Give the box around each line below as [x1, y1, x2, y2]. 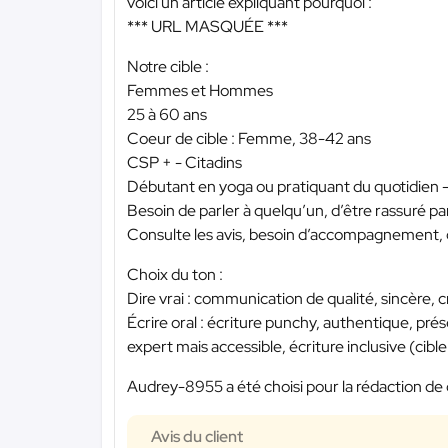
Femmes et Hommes [127, 79, 273, 101]
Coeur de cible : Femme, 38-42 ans [127, 127, 371, 149]
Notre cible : [127, 55, 209, 77]
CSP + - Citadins [127, 151, 242, 173]
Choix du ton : [127, 263, 223, 285]
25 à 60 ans [127, 103, 207, 125]
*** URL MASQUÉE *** [127, 15, 288, 37]
